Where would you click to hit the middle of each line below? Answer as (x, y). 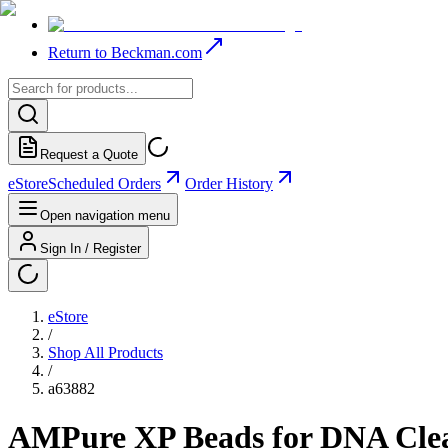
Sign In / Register (90, 248)
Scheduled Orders (104, 183)
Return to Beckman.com (125, 52)
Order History (229, 183)
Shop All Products (105, 352)
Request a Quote (89, 154)
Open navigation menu (105, 215)
